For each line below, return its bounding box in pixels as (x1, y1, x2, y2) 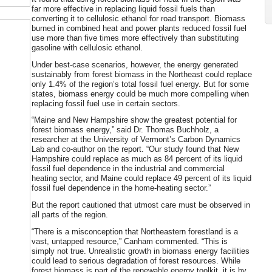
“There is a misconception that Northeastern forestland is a (32, 227, 238, 237)
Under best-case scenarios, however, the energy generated (32, 59, 238, 69)
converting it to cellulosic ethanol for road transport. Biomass (32, 13, 245, 23)
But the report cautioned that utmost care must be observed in (32, 200, 250, 210)
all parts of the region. (32, 210, 108, 220)
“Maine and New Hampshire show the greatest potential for (32, 115, 237, 125)
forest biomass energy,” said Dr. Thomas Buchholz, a (32, 125, 219, 135)
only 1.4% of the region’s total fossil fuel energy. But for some (32, 79, 249, 89)
